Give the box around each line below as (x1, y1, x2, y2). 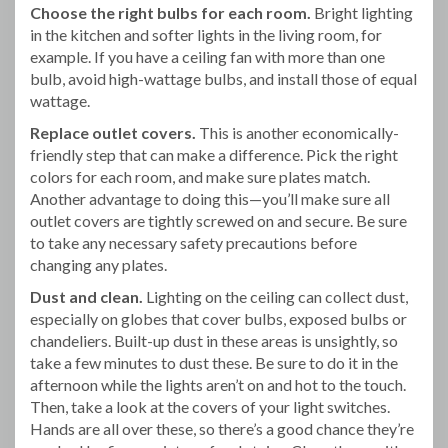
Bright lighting (311, 2, 413, 22)
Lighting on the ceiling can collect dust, (143, 286, 408, 306)
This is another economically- (196, 122, 399, 142)
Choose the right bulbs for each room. (30, 2, 311, 22)
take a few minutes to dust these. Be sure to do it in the (30, 352, 398, 372)
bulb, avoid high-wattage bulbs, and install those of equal (30, 68, 417, 88)
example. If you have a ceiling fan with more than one (30, 46, 385, 66)
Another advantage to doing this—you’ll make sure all (30, 188, 390, 208)
